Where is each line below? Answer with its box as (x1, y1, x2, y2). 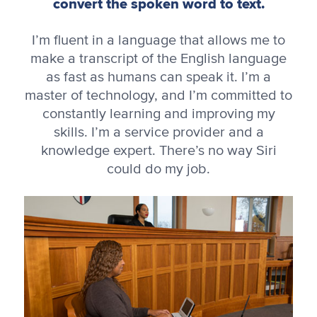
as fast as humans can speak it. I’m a (46, 69, 271, 84)
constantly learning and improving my (42, 106, 275, 121)
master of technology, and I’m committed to (25, 88, 292, 103)
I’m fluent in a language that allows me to (32, 33, 285, 47)
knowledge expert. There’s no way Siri (40, 143, 277, 158)
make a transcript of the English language (30, 51, 287, 66)
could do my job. (107, 161, 210, 176)
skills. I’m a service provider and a (53, 125, 264, 139)
